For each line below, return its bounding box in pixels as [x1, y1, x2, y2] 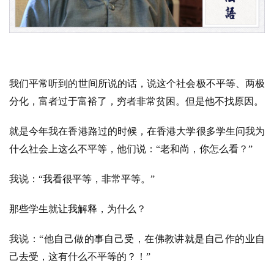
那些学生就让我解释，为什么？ [9, 204, 146, 215]
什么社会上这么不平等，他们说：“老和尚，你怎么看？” [9, 144, 253, 155]
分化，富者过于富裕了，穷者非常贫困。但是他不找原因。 [9, 96, 264, 107]
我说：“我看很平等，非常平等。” [9, 174, 155, 185]
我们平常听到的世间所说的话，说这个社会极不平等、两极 [9, 78, 265, 89]
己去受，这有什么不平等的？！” [9, 251, 150, 262]
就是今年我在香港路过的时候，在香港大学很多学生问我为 [9, 126, 265, 137]
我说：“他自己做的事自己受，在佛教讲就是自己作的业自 [9, 234, 265, 245]
